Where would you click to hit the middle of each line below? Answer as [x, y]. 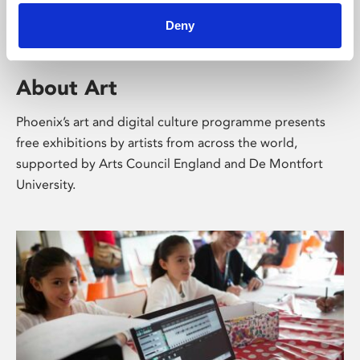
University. [46, 184]
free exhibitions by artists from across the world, [157, 143]
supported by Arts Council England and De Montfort [170, 164]
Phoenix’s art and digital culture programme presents [171, 122]
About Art [67, 88]
